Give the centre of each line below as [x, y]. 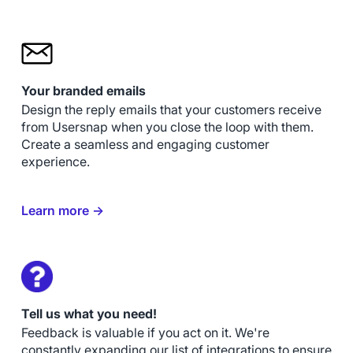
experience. [55, 162]
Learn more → [62, 210]
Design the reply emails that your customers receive [171, 110]
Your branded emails [83, 90]
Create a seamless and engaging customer [145, 144]
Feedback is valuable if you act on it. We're [145, 333]
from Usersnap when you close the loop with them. [167, 127]
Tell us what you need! [89, 313]
